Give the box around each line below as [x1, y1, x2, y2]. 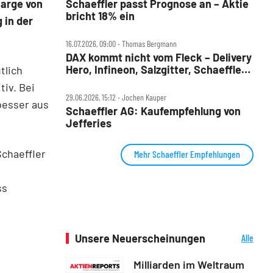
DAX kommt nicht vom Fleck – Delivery [66, 50, 252, 64]
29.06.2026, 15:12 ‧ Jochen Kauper [66, 91, 166, 102]
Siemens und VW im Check [66, 74, 196, 88]
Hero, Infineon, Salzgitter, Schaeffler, [66, 62, 248, 76]
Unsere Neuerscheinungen [75, 231, 205, 245]
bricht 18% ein [66, 9, 135, 23]
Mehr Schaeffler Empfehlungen [134, 147, 240, 160]
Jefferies [66, 116, 112, 130]
